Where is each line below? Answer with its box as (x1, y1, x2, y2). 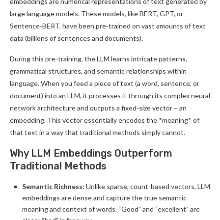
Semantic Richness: (22, 182, 84, 191)
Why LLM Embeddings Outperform (10, 147, 172, 159)
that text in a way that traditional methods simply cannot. (10, 128, 185, 137)
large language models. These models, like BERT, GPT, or (10, 9, 183, 18)
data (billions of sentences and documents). (10, 34, 143, 42)
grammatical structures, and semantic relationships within (10, 67, 187, 75)
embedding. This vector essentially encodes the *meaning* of (10, 116, 199, 124)
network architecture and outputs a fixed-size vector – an (10, 104, 187, 112)
